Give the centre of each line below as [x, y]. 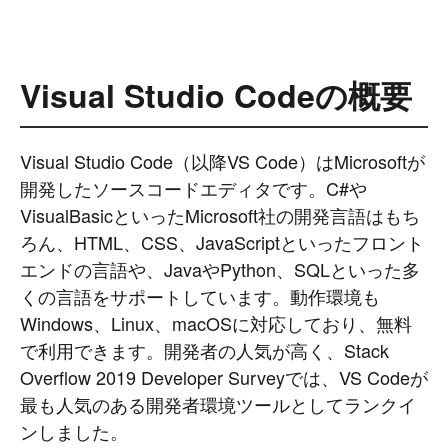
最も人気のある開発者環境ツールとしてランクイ [218, 404]
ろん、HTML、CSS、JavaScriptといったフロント [222, 242]
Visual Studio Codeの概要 [216, 95]
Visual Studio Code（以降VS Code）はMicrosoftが [222, 161]
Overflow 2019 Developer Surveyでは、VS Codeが [224, 377]
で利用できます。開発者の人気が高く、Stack [204, 350]
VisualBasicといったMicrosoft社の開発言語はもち [220, 215]
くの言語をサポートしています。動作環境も [200, 296]
